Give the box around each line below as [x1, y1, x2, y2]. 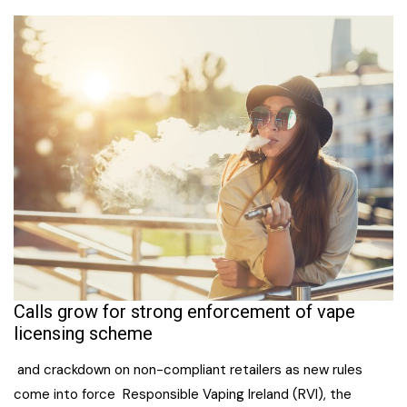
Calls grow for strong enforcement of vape [14, 300, 355, 323]
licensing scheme [14, 322, 153, 344]
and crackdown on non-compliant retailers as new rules [14, 360, 362, 379]
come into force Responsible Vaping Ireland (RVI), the [14, 384, 352, 403]
